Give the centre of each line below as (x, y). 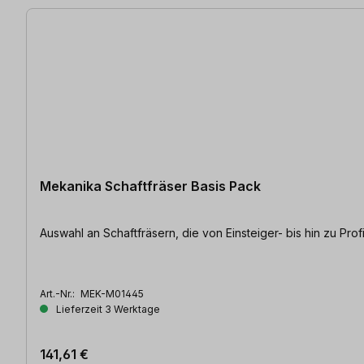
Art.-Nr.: (58, 293)
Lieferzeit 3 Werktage (107, 309)
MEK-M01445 (112, 293)
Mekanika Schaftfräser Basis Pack (150, 186)
